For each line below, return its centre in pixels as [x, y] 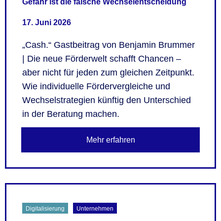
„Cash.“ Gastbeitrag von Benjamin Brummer [109, 45]
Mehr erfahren [110, 140]
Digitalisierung [45, 208]
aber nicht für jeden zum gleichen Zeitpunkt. [108, 73]
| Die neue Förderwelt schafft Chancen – [102, 59]
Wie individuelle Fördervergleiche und [96, 87]
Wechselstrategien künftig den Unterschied [107, 100]
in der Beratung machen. [71, 114]
